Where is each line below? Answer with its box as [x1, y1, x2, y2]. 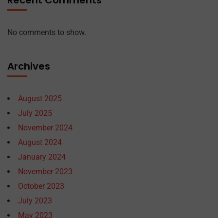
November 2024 [18, 123, 73, 132]
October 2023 [18, 182, 64, 191]
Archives [7, 59, 50, 73]
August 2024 [18, 138, 62, 147]
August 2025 [18, 94, 62, 103]
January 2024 [18, 152, 66, 162]
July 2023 [18, 196, 52, 205]
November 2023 [18, 167, 73, 176]
